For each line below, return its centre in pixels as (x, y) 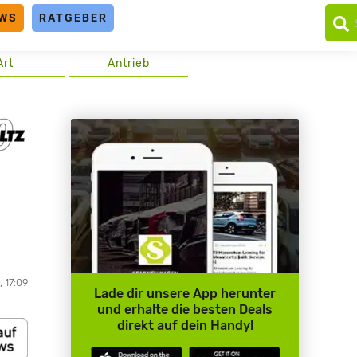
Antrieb (128, 63)
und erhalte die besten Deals (185, 310)
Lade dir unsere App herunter (185, 294)
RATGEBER (73, 18)
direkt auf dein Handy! (185, 326)
